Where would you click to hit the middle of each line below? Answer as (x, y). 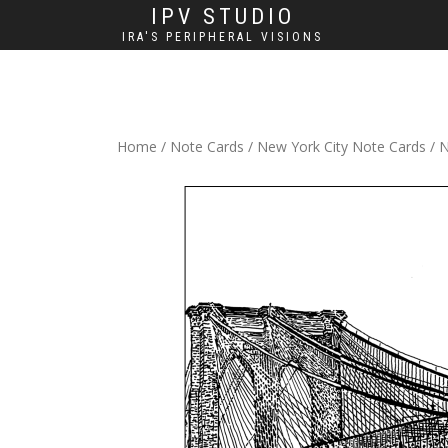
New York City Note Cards (341, 146)
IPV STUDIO (222, 16)
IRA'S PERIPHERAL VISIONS (222, 37)
